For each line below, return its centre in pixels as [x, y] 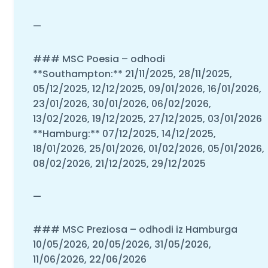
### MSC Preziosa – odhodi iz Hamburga [135, 229]
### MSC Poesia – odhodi [99, 59]
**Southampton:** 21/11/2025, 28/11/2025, [132, 74]
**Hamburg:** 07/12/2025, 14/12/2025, [124, 133]
